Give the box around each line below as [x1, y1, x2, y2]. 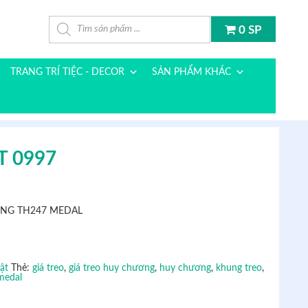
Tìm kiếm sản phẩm [48, 15, 131, 25]
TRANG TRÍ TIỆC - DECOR [10, 67, 124, 77]
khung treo [216, 263, 262, 274]
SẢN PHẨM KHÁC [152, 67, 231, 77]
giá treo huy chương [69, 263, 155, 274]
